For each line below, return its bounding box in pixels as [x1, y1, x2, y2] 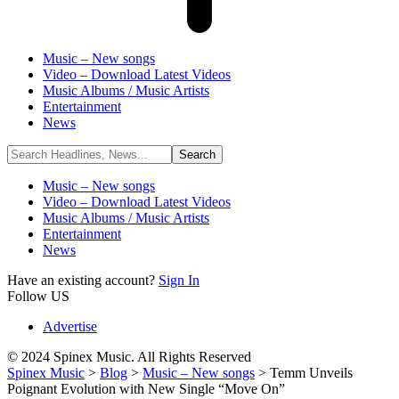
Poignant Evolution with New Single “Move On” [7, 381, 285, 396]
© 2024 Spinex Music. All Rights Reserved [7, 349, 251, 364]
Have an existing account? [7, 273, 159, 288]
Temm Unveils [270, 365, 353, 380]
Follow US [7, 289, 69, 304]
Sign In [159, 273, 199, 288]
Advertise [43, 319, 97, 334]
